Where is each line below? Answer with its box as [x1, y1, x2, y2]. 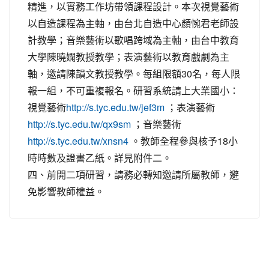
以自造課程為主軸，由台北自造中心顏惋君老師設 [28, 16, 239, 30]
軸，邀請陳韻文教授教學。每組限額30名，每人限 [28, 66, 240, 80]
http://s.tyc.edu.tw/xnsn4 [28, 136, 128, 146]
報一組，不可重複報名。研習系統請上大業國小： [28, 83, 239, 97]
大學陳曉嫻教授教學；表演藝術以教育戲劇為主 [28, 49, 229, 64]
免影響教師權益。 [28, 184, 104, 198]
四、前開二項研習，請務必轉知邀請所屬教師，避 [28, 167, 239, 181]
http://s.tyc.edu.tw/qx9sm [28, 119, 131, 129]
